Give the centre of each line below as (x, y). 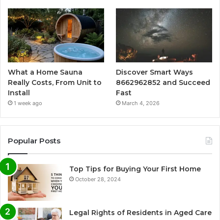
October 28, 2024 (98, 179)
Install (19, 93)
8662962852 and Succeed (163, 83)
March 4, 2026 (141, 103)
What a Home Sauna (45, 72)
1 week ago (28, 103)
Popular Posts (34, 141)
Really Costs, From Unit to (55, 83)
